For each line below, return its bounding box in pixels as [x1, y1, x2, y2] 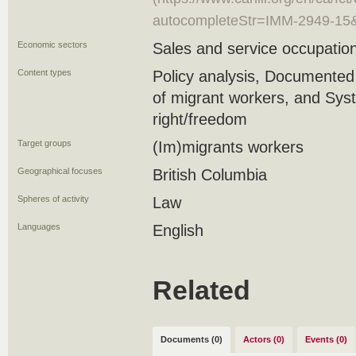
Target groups [17, 138, 72, 148]
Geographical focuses [17, 166, 103, 176]
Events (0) [305, 335, 347, 344]
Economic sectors [17, 40, 87, 49]
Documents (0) [161, 335, 222, 344]
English [153, 222, 203, 239]
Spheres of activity [17, 194, 89, 203]
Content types [17, 68, 72, 77]
